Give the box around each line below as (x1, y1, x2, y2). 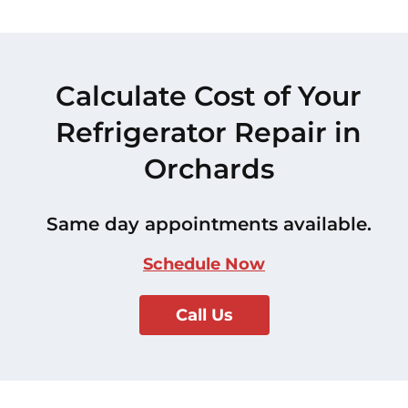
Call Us (175, 304, 233, 325)
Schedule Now (143, 253, 265, 274)
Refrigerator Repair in (56, 115, 362, 149)
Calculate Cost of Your (56, 78, 362, 113)
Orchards (143, 151, 274, 186)
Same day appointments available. (46, 212, 372, 235)
